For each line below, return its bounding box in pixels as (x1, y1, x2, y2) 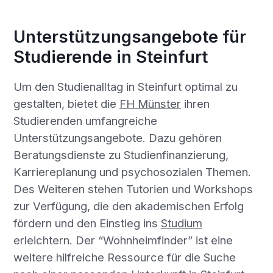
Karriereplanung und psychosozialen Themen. (13, 165, 251, 179)
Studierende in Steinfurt (13, 46, 208, 68)
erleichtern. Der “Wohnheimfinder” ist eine (13, 233, 233, 247)
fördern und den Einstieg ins (13, 216, 161, 230)
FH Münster (119, 97, 181, 111)
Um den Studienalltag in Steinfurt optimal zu (13, 80, 238, 94)
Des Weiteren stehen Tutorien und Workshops (13, 182, 253, 196)
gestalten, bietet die (13, 97, 119, 111)
